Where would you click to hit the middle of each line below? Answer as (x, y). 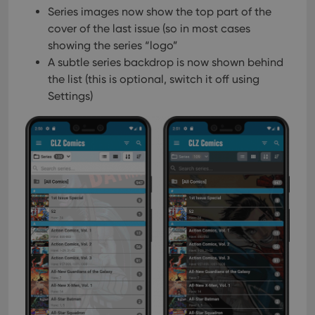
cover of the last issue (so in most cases (149, 28)
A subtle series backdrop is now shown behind (166, 62)
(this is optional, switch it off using (171, 79)
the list (65, 79)
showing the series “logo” (113, 45)
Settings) (70, 96)
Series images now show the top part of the (160, 12)
